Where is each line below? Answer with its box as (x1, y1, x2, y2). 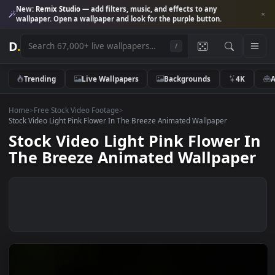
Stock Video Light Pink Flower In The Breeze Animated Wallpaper (9, 128, 252, 139)
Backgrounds (182, 81, 234, 93)
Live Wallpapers (90, 81, 154, 93)
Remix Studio (39, 4, 90, 15)
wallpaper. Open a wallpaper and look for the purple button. (17, 15, 247, 26)
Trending (26, 81, 63, 93)
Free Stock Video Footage (37, 116, 133, 128)
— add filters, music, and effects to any (89, 4, 241, 15)
